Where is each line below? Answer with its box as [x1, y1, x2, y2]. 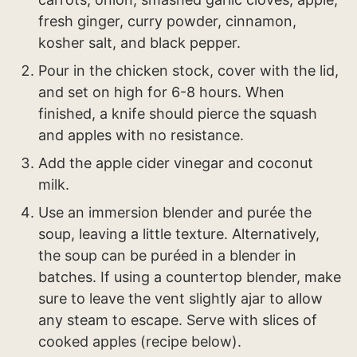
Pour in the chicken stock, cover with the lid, [38, 62, 339, 80]
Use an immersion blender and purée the [38, 204, 312, 222]
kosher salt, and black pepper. [38, 34, 241, 52]
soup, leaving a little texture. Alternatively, [38, 226, 320, 243]
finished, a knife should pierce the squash [38, 105, 317, 123]
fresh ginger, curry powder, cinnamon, [38, 13, 296, 30]
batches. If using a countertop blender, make [38, 269, 341, 286]
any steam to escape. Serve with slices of [38, 312, 317, 329]
